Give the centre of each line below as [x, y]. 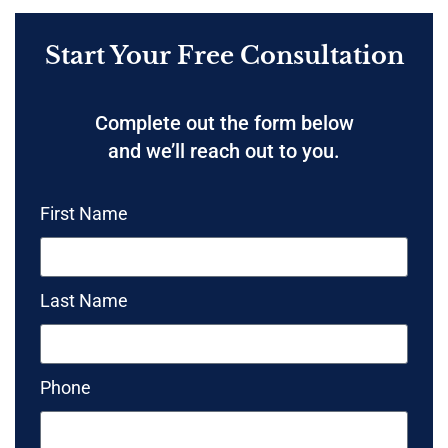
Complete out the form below [224, 122]
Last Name [84, 300]
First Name [84, 213]
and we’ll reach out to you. [224, 150]
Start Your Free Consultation [224, 55]
